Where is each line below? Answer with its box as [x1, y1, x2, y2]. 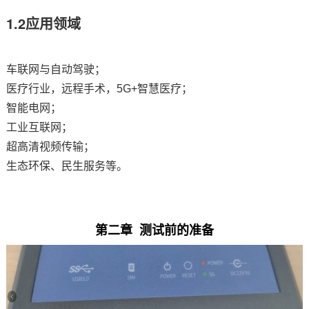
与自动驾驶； [39, 63, 106, 76]
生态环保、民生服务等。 [6, 160, 133, 172]
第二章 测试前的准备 [95, 221, 214, 239]
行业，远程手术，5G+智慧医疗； [28, 83, 192, 95]
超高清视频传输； [6, 141, 94, 153]
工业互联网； [6, 121, 72, 134]
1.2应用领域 [6, 13, 81, 34]
